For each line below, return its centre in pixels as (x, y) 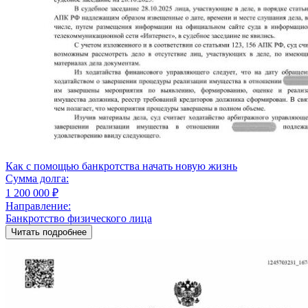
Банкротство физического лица (79, 218)
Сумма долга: (37, 178)
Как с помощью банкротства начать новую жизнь (121, 166)
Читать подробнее (49, 232)
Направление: (38, 206)
